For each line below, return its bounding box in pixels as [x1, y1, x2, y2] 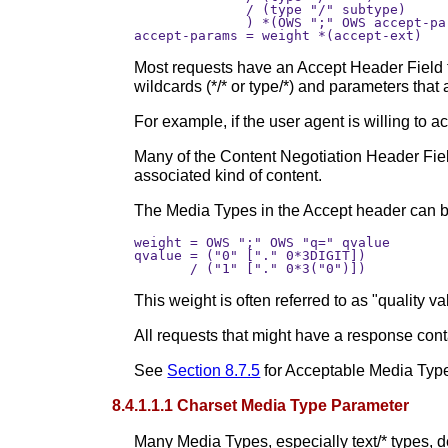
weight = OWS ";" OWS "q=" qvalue [134, 234, 391, 250]
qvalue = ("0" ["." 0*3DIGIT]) [134, 247, 375, 263]
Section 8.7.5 [167, 361, 261, 379]
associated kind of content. [134, 166, 323, 184]
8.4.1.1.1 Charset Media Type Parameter [112, 396, 410, 414]
